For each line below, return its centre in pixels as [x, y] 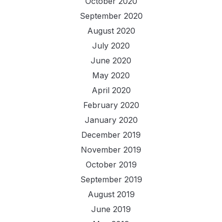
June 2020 [111, 60]
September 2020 [111, 16]
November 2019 [111, 149]
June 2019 [111, 209]
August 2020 [111, 30]
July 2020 [111, 45]
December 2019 [111, 135]
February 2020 [111, 105]
